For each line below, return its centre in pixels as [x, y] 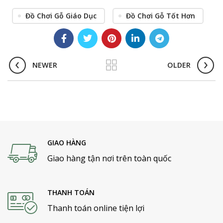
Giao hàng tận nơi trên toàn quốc [110, 158]
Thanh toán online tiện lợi [96, 208]
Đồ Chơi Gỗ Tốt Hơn [161, 15]
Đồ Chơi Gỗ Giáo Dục [61, 15]
